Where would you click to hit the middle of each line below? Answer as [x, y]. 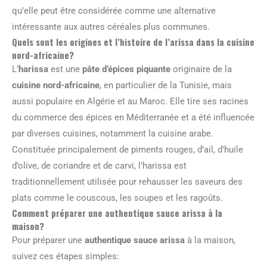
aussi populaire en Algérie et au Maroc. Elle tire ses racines [130, 101]
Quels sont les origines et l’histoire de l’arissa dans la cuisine [133, 41]
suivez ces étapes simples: [66, 256]
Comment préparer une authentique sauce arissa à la [117, 212]
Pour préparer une [48, 240]
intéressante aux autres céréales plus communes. [111, 27]
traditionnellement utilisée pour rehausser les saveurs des [127, 181]
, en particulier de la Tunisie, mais [166, 85]
